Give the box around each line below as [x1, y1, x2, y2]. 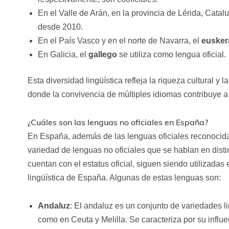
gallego [88, 50, 117, 59]
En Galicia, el [37, 50, 88, 59]
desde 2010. [37, 22, 83, 32]
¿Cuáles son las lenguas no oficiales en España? [27, 117, 208, 128]
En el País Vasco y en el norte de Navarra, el [37, 36, 201, 45]
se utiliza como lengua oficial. [117, 50, 226, 59]
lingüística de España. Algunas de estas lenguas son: [27, 173, 221, 182]
